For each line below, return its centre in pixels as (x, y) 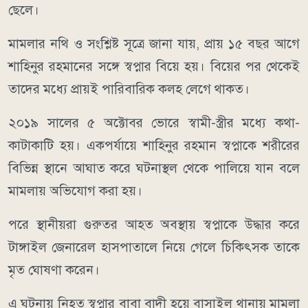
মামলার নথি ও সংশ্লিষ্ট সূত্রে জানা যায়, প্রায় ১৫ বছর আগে (154, 43)
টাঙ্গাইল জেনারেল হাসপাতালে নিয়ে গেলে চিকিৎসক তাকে (154, 247)
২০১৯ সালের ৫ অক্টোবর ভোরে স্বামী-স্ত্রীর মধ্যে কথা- (154, 122)
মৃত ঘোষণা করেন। (54, 269)
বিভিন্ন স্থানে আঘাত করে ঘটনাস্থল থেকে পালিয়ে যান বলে (154, 168)
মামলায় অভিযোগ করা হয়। (75, 190)
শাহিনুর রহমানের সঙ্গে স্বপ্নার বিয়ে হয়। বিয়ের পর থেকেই (154, 66)
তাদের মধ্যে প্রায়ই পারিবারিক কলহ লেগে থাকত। (129, 89)
